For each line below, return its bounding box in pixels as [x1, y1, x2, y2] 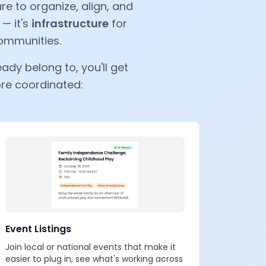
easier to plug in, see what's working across [5, 253, 183, 265]
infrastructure [31, 16, 109, 31]
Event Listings [5, 222, 71, 236]
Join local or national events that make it [5, 241, 176, 253]
